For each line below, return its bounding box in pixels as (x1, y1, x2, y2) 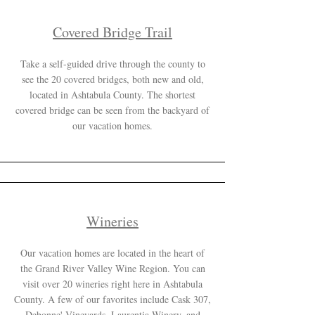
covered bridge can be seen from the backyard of (15, 103, 210, 117)
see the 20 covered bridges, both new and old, (21, 72, 204, 86)
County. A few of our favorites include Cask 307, (14, 292, 211, 306)
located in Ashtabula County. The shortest (30, 88, 195, 101)
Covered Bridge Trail (53, 22, 172, 41)
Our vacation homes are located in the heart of (20, 246, 205, 259)
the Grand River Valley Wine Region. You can (20, 262, 205, 275)
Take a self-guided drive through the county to (20, 57, 205, 70)
